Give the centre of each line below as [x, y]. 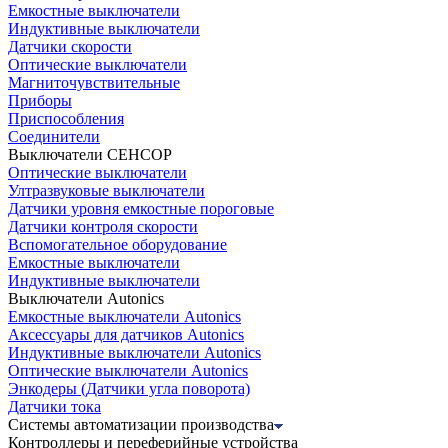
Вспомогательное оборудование [117, 244]
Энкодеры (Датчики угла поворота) [129, 388]
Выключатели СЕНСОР [90, 154]
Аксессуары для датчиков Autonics [126, 334]
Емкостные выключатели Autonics [124, 316]
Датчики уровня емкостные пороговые [141, 208]
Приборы [40, 100]
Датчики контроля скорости [103, 226]
